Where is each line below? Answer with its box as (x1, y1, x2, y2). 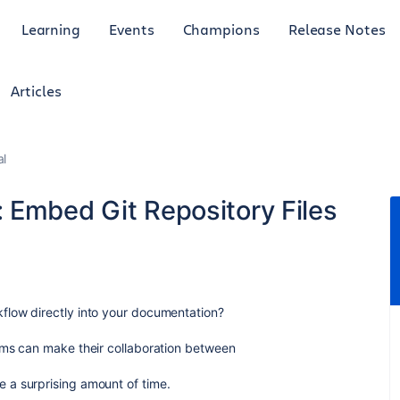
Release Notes (287, 19, 386, 38)
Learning (21, 19, 81, 38)
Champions (182, 19, 260, 38)
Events (109, 19, 154, 38)
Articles (11, 81, 62, 100)
